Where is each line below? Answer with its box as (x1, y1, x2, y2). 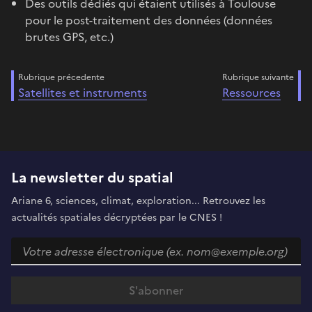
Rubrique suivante (222, 70, 294, 84)
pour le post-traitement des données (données (25, 11, 272, 29)
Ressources (222, 84, 281, 101)
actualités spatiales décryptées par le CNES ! (11, 210, 222, 225)
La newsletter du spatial (11, 166, 173, 188)
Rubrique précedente (18, 70, 104, 84)
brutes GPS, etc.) (25, 28, 114, 45)
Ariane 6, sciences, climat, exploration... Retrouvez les (11, 193, 265, 208)
